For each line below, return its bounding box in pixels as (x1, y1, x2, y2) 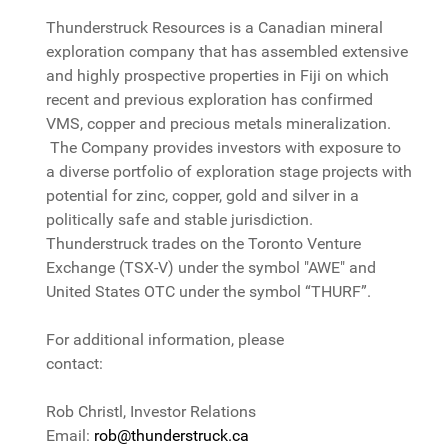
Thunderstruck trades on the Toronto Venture (46, 234, 362, 254)
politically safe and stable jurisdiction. (46, 210, 314, 230)
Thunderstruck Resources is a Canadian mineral (46, 18, 384, 38)
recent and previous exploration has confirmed (46, 90, 374, 110)
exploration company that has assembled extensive (46, 42, 409, 62)
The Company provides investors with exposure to (46, 138, 402, 158)
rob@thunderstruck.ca (94, 426, 250, 446)
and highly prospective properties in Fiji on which (46, 66, 390, 86)
